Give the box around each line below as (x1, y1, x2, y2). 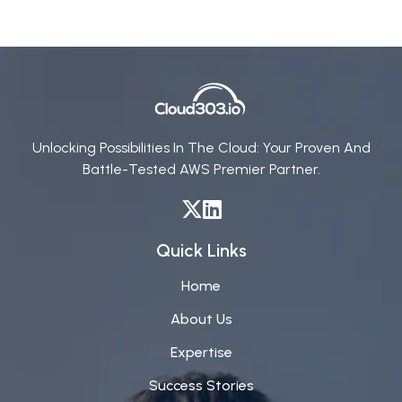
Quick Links (155, 240, 247, 262)
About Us (170, 310, 232, 328)
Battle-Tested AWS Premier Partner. (82, 161, 320, 179)
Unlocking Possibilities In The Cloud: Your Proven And (31, 139, 371, 157)
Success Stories (148, 376, 254, 394)
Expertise (170, 344, 232, 362)
